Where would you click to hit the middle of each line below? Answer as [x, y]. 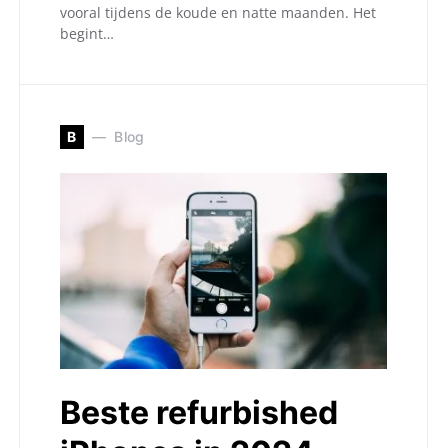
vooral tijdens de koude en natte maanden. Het [218, 12]
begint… [87, 33]
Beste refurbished [199, 412]
